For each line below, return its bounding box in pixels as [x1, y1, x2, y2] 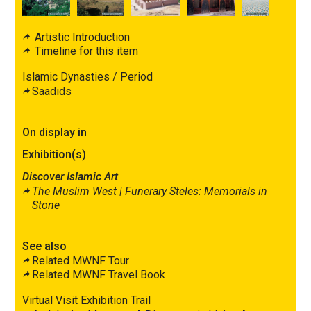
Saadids [31, 84, 72, 98]
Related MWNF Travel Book [31, 267, 165, 281]
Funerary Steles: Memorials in [124, 184, 267, 198]
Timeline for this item [31, 44, 138, 58]
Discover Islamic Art [22, 169, 118, 183]
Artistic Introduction [31, 30, 130, 44]
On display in [22, 125, 87, 139]
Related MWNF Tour [31, 253, 129, 267]
